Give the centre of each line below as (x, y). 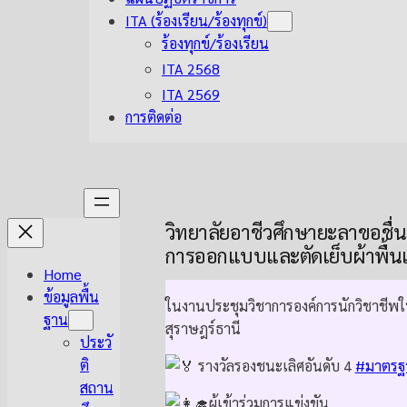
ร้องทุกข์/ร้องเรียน (215, 43)
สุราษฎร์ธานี (203, 329)
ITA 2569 (191, 94)
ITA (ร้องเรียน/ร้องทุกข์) (196, 20)
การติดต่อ (154, 117)
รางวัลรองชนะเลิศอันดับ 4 (274, 366)
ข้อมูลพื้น (71, 297)
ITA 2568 (191, 69)
